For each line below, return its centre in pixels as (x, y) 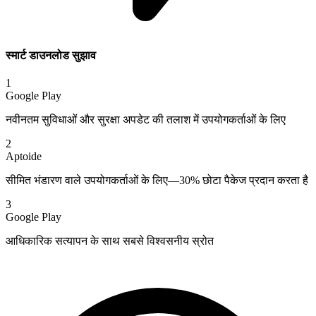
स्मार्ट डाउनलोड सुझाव (51, 55)
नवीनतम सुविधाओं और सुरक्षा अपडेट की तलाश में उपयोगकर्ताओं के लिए (146, 119)
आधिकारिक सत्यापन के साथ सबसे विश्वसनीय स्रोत (110, 241)
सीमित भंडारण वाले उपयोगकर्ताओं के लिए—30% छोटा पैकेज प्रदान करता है (157, 180)
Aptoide (24, 156)
